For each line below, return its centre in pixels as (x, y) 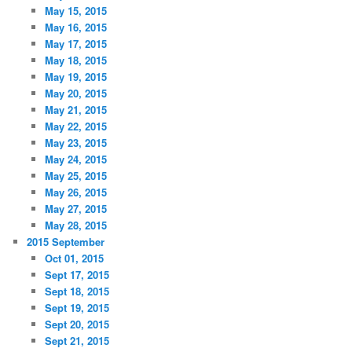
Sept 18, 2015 (77, 291)
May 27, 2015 (75, 209)
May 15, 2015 (75, 11)
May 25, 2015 (75, 176)
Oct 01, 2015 (74, 258)
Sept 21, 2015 (77, 341)
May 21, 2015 (75, 110)
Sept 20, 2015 (77, 324)
